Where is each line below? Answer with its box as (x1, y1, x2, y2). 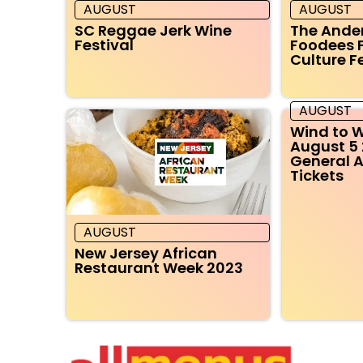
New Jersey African (75, 242, 217, 263)
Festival (75, 34, 134, 55)
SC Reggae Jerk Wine (75, 19, 232, 41)
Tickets (290, 164, 344, 186)
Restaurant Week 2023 (75, 257, 243, 278)
